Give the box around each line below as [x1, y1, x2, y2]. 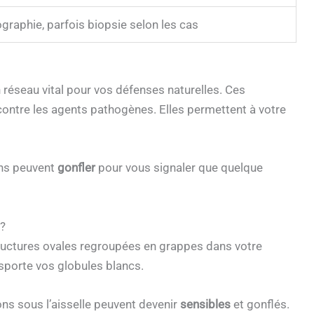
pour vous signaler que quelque [95, 161, 263, 175]
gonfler [57, 161, 95, 175]
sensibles [180, 296, 231, 311]
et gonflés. [231, 296, 289, 311]
